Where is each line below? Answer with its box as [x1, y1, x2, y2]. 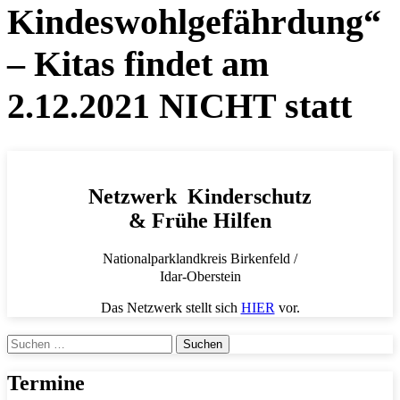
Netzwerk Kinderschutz [88, 184, 312, 208]
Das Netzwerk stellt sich [100, 300, 241, 316]
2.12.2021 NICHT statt [7, 85, 352, 126]
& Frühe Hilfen [129, 208, 271, 232]
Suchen [6, 334, 48, 350]
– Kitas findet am [7, 43, 269, 84]
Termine [7, 371, 85, 396]
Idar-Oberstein [159, 269, 241, 285]
